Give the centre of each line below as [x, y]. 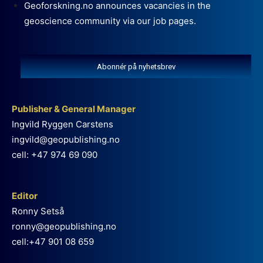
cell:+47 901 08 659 [53, 241]
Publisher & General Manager [74, 109]
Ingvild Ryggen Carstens [63, 124]
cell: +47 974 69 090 [55, 154]
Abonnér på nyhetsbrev [136, 66]
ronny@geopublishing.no [64, 226]
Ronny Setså [38, 211]
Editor [25, 195]
